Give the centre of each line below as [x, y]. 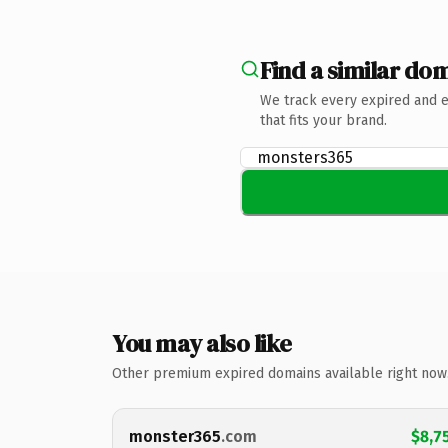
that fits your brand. [323, 120]
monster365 [175, 436]
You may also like [202, 343]
